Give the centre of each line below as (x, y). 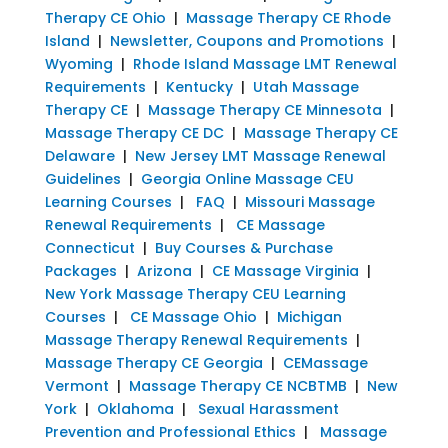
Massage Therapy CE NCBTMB (237, 385)
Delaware (79, 155)
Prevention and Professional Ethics (170, 431)
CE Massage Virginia (285, 270)
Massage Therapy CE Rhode (288, 17)
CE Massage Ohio (193, 316)
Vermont (76, 385)
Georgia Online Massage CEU (247, 178)
